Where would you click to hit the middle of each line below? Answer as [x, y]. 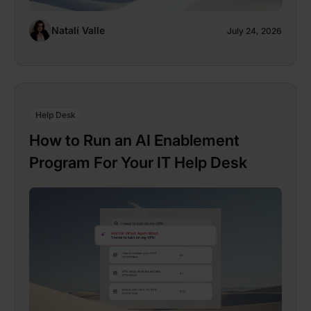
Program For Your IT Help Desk [138, 162]
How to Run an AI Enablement [134, 140]
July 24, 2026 [254, 31]
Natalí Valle [78, 30]
